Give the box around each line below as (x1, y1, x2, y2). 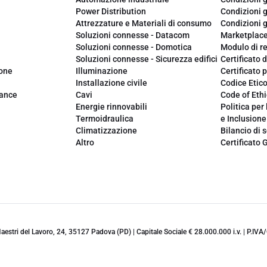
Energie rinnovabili (76, 102, 147, 111)
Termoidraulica (76, 114, 133, 123)
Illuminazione (76, 66, 128, 76)
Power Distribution (76, 7, 146, 16)
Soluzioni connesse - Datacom (76, 30, 190, 40)
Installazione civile (76, 78, 147, 88)
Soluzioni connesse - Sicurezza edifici (76, 54, 218, 64)
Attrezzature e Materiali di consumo (76, 18, 212, 28)
